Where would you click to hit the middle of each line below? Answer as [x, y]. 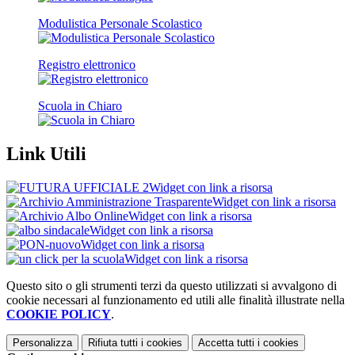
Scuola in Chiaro [80, 106]
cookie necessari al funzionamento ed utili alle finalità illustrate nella [176, 300]
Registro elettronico [87, 65]
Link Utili [46, 153]
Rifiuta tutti [113, 342]
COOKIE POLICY [59, 314]
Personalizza [42, 342]
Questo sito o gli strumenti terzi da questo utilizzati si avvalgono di [172, 285]
